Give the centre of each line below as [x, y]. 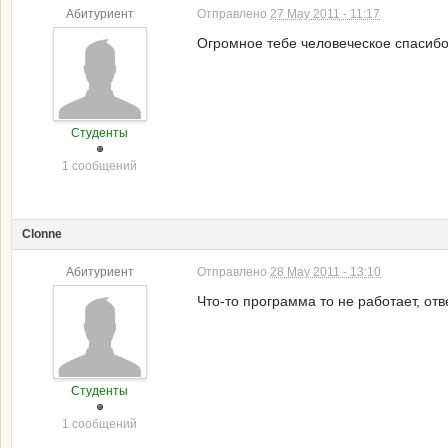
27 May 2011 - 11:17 [325, 14]
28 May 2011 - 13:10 [325, 272]
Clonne [42, 234]
